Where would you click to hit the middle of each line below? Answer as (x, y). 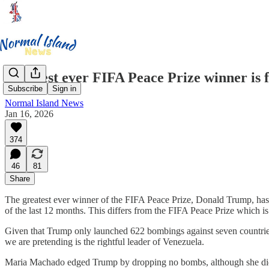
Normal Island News (44, 103)
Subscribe (25, 89)
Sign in (64, 89)
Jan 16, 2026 (29, 113)
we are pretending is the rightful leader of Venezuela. (104, 241)
